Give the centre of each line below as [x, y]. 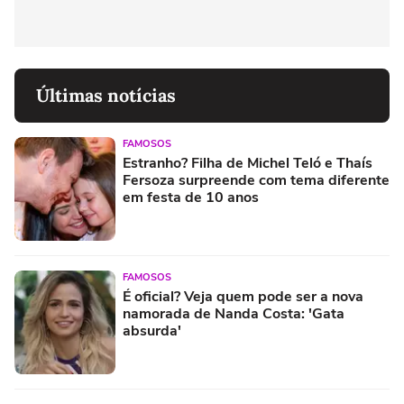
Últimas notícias [106, 95]
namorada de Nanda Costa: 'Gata [234, 313]
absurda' [152, 331]
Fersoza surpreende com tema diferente [256, 180]
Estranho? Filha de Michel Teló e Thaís [248, 163]
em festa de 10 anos [191, 197]
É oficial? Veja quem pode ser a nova [243, 296]
